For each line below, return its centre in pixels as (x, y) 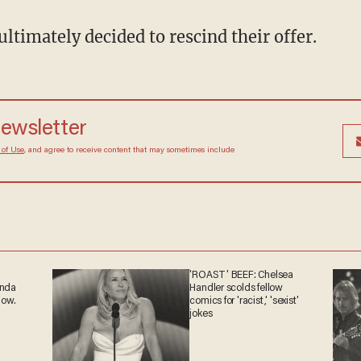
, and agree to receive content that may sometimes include (129, 150)
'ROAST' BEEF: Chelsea (241, 275)
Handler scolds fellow (236, 288)
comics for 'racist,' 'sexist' (244, 301)
